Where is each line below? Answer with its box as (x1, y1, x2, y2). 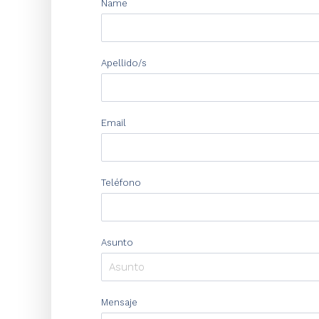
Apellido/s (101, 58, 147, 68)
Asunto (101, 237, 133, 248)
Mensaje (101, 297, 137, 308)
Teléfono (101, 177, 141, 188)
